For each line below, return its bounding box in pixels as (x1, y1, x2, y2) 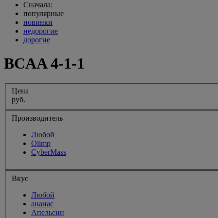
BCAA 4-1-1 (4, 54, 85, 73)
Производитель (12, 114, 63, 123)
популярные (23, 9, 64, 18)
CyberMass (31, 148, 66, 157)
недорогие (23, 27, 58, 35)
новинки (23, 18, 53, 26)
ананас (31, 199, 54, 208)
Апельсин (31, 208, 64, 217)
